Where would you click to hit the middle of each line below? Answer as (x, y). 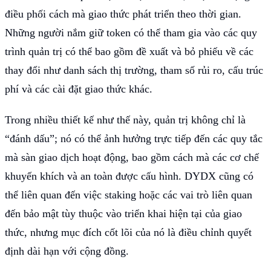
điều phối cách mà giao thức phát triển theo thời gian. (123, 14)
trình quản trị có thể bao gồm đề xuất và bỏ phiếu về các (129, 51)
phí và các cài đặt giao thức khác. (79, 89)
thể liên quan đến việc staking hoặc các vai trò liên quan (129, 194)
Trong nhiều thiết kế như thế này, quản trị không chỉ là (125, 119)
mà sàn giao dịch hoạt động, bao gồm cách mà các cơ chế (132, 157)
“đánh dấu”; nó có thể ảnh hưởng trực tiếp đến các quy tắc (134, 138)
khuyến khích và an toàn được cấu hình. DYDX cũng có (129, 176)
